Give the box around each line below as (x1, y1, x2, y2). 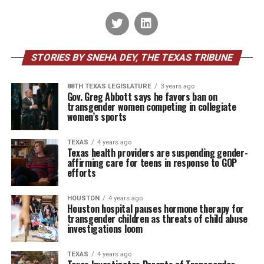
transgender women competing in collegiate (67, 100, 236, 114)
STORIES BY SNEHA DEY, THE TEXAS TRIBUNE (29, 52, 235, 63)
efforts (67, 166, 96, 180)
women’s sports (67, 110, 127, 124)
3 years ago (160, 82, 194, 90)
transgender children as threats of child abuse (67, 212, 247, 226)
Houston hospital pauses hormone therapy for (67, 202, 244, 216)
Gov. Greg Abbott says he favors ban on (67, 90, 217, 104)
